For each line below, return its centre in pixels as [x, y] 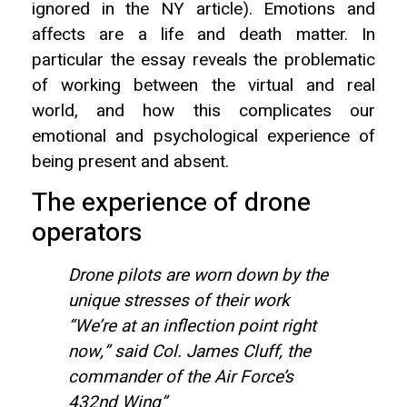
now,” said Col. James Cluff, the [189, 351]
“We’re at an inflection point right [192, 326]
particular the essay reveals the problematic [203, 60]
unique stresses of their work [179, 300]
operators [87, 233]
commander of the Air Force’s [181, 377]
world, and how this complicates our [203, 111]
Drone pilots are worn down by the [198, 275]
